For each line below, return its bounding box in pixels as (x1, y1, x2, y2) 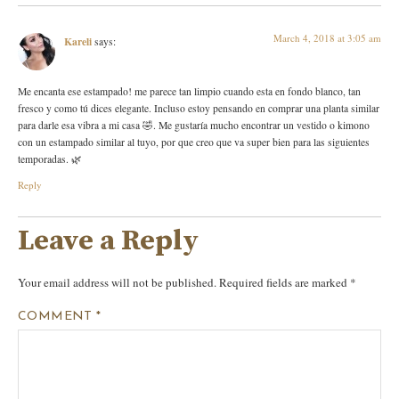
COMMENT (18, 309, 97, 323)
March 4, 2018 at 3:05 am (273, 30, 381, 45)
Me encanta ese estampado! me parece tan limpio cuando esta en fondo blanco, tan (18, 84, 361, 98)
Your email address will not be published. (18, 274, 216, 291)
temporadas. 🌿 (18, 151, 82, 166)
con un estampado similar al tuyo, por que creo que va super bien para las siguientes (18, 134, 370, 149)
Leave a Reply (18, 224, 199, 260)
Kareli (64, 33, 92, 49)
